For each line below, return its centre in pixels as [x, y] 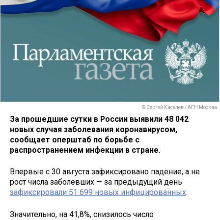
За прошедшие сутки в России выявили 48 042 [99, 119]
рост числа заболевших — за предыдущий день [96, 182]
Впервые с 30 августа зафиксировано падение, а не [105, 172]
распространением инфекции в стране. [85, 150]
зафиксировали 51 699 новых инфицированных [98, 192]
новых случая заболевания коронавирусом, [94, 129]
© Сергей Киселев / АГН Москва [179, 108]
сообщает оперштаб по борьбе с [75, 139]
